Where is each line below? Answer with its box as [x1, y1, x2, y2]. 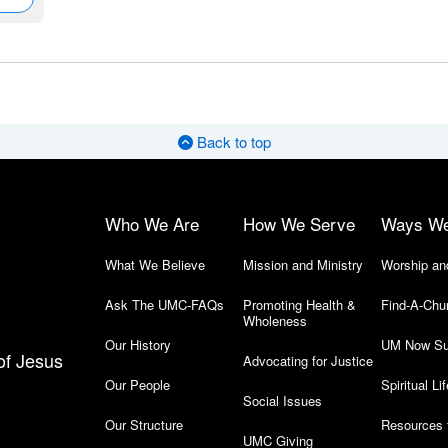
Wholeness [242, 311, 307, 330]
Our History [105, 335, 171, 354]
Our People [105, 375, 170, 394]
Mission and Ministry [242, 255, 363, 274]
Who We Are [105, 211, 199, 236]
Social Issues [242, 391, 322, 410]
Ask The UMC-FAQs [105, 295, 224, 314]
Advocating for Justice [242, 351, 373, 370]
